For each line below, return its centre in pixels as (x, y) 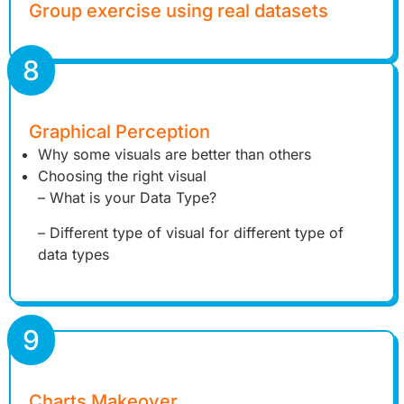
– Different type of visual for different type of (191, 232)
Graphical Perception (119, 132)
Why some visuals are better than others (174, 155)
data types (73, 254)
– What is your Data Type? (127, 198)
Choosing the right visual (122, 176)
